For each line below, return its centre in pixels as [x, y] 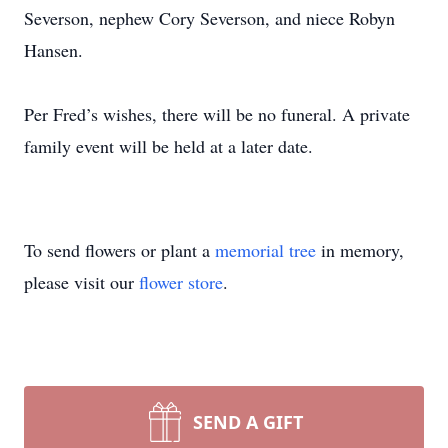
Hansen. [53, 50]
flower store [181, 282]
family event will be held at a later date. [168, 146]
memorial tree [265, 250]
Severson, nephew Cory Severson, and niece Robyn [209, 18]
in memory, [360, 250]
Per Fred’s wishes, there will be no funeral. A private [217, 114]
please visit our [81, 282]
